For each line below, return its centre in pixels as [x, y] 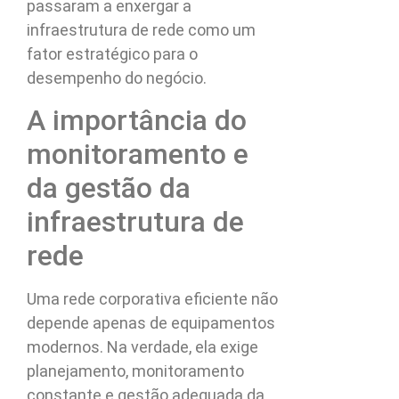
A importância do [137, 120]
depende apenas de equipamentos [151, 322]
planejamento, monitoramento [135, 370]
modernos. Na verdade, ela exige [142, 346]
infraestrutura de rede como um [141, 30]
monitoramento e [138, 154]
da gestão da [109, 187]
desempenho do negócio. [117, 78]
